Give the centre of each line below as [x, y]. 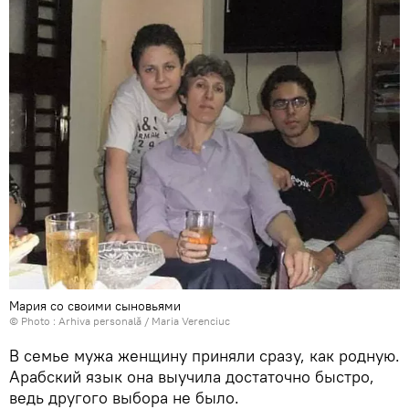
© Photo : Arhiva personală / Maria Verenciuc [120, 320]
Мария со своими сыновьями [95, 305]
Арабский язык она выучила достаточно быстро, [192, 376]
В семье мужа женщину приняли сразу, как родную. [204, 355]
